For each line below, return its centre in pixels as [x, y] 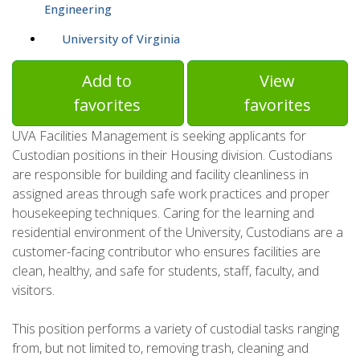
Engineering [78, 10]
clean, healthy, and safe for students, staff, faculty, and [166, 271]
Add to [107, 81]
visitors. [33, 290]
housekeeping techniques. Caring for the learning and [163, 213]
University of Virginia [121, 39]
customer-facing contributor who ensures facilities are [166, 252]
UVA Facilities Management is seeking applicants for [159, 136]
